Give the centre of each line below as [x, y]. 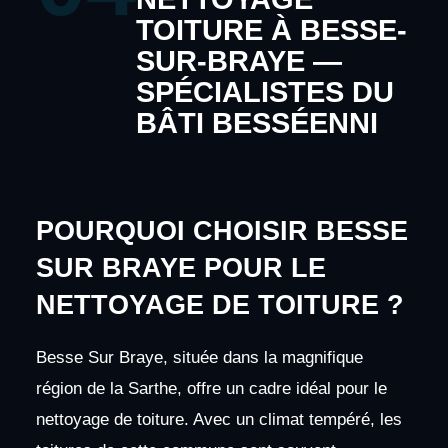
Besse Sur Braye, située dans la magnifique [199, 357]
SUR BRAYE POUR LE [180, 267]
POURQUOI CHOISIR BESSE [221, 230]
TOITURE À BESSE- [271, 29]
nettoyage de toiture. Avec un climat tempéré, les [218, 419]
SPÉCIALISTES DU [264, 91]
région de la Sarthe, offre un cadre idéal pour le [211, 388]
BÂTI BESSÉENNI [256, 122]
